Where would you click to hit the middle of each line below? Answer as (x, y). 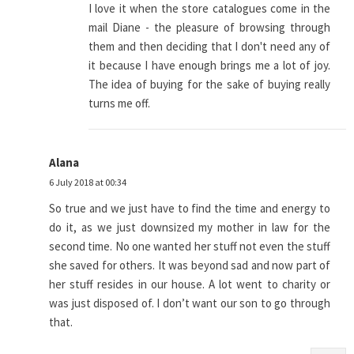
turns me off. (119, 104)
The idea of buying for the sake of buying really (209, 85)
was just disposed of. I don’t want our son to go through (190, 303)
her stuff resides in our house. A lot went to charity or (190, 284)
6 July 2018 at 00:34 (88, 183)
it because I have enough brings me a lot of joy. (209, 66)
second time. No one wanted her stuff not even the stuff (190, 247)
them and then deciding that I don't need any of (209, 47)
